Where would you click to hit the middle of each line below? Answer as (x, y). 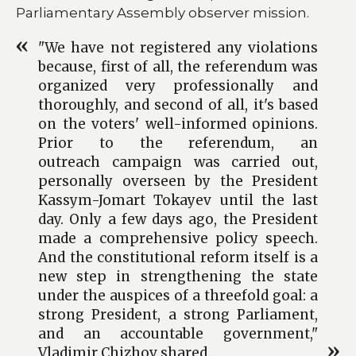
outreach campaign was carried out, (178, 162)
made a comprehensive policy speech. (178, 238)
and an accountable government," (178, 333)
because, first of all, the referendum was (178, 66)
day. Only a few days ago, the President (178, 219)
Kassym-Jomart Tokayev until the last (178, 200)
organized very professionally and (178, 85)
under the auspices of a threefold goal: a (178, 295)
